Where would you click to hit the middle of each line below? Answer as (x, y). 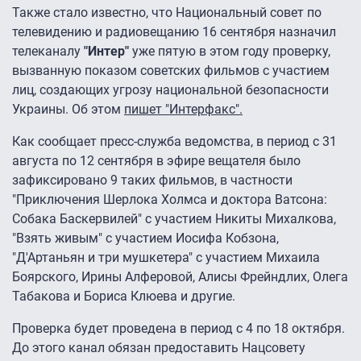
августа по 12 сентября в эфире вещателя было (156, 161)
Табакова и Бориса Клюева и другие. (125, 297)
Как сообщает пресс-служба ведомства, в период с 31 (174, 142)
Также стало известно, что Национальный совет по (167, 13)
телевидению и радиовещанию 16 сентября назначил (174, 32)
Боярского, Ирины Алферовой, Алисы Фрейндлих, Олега (180, 277)
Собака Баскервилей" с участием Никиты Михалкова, (174, 219)
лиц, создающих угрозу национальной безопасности (170, 90)
